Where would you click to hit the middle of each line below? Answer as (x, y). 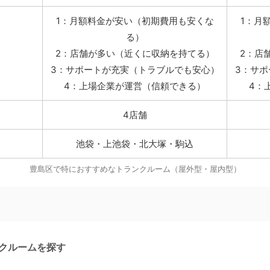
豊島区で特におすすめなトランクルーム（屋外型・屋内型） (135, 169)
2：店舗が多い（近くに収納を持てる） (135, 53)
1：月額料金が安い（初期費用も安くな (135, 21)
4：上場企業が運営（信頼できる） (135, 86)
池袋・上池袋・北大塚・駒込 (135, 144)
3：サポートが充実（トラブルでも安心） (135, 70)
